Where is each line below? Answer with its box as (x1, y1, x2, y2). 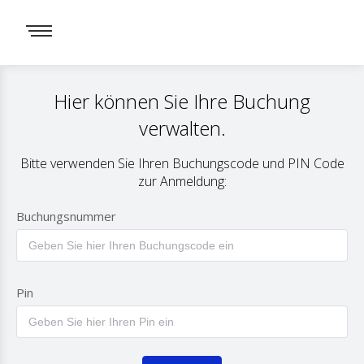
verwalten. (138, 115, 226, 141)
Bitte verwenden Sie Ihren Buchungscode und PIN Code (19, 154, 344, 172)
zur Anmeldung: (137, 172, 227, 190)
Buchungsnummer (16, 208, 116, 224)
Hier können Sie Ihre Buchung (54, 88, 310, 115)
